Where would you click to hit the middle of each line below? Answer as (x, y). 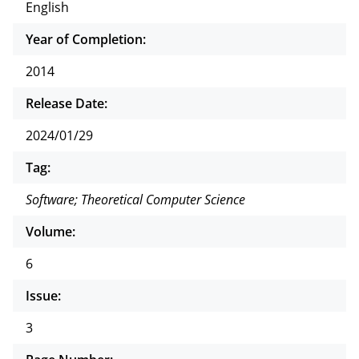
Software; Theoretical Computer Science (135, 199)
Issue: (43, 295)
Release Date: (67, 103)
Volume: (50, 231)
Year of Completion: (86, 39)
